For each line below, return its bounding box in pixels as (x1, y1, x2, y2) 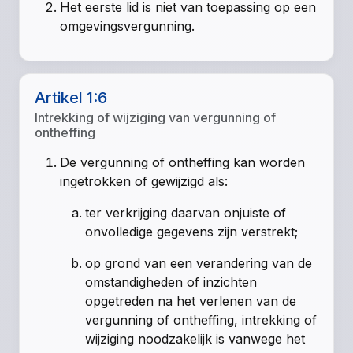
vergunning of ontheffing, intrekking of (85, 312, 318, 329)
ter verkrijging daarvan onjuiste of (85, 205, 287, 221)
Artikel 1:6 (35, 88, 108, 108)
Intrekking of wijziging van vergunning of (35, 110, 277, 126)
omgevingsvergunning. (60, 18, 195, 35)
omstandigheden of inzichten (85, 274, 258, 291)
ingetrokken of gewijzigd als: (60, 173, 229, 190)
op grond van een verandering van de (85, 255, 313, 272)
